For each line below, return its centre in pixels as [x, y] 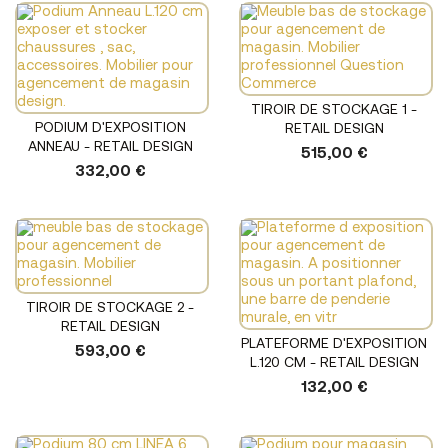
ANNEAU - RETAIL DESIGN [110, 148]
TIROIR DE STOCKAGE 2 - [110, 309]
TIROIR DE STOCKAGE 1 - [334, 111]
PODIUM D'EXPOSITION [110, 129]
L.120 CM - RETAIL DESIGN [334, 364]
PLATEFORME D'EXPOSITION [334, 345]
